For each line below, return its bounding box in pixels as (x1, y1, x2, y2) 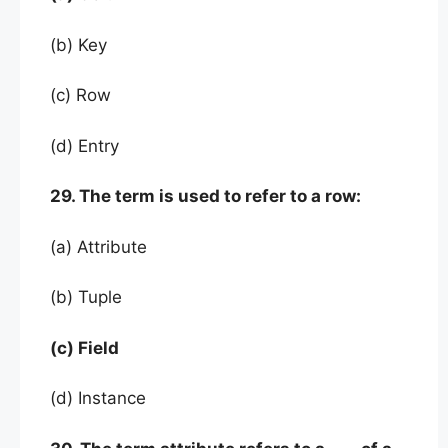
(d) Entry (50, 135, 119, 156)
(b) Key (50, 34, 107, 55)
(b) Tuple (50, 287, 122, 307)
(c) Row (50, 85, 111, 105)
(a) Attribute (50, 236, 147, 257)
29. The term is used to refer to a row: (50, 186, 361, 206)
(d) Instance (50, 388, 146, 408)
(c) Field (50, 337, 119, 358)
